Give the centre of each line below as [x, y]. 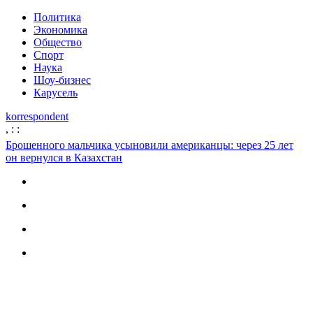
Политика [57, 17]
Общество [58, 42]
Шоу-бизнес [62, 80]
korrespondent [37, 116]
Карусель [56, 93]
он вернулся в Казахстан [64, 158]
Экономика [60, 30]
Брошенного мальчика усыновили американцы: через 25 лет [150, 145]
